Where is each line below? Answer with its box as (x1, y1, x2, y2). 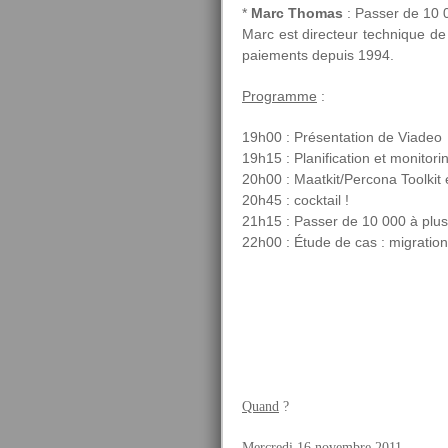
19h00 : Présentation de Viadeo (242, 129, 442, 145)
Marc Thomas (251, 5, 343, 21)
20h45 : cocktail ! (242, 192, 349, 208)
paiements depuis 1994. (242, 47, 394, 63)
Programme (242, 88, 317, 104)
